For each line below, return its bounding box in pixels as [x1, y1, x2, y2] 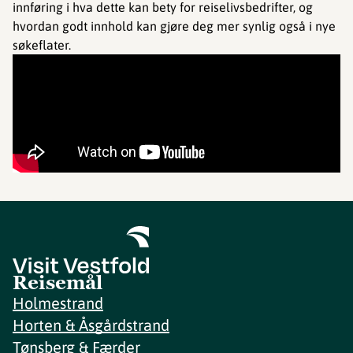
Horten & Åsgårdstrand [13, 316, 169, 335]
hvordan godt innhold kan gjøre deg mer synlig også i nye [13, 19, 336, 34]
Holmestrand [13, 294, 103, 313]
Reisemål [13, 270, 102, 295]
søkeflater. [13, 38, 71, 53]
